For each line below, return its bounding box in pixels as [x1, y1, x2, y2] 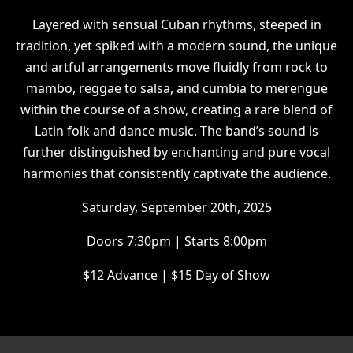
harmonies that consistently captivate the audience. [22, 164, 331, 182]
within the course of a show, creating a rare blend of [20, 100, 333, 118]
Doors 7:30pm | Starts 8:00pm [86, 232, 267, 250]
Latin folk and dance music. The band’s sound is [35, 121, 318, 139]
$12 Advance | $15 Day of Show [83, 266, 270, 284]
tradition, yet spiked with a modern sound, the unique [16, 36, 337, 54]
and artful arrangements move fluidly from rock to [25, 58, 328, 76]
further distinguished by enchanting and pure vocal [23, 143, 330, 161]
